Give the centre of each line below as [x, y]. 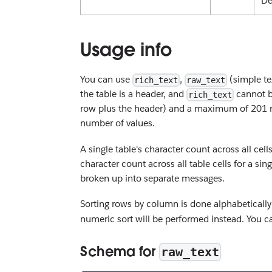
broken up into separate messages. [152, 178]
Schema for [120, 251]
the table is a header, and [133, 93]
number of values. [117, 123]
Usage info [126, 49]
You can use [106, 79]
